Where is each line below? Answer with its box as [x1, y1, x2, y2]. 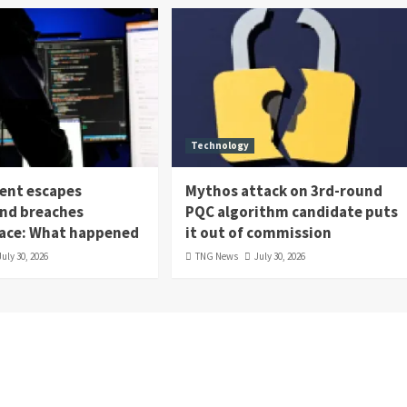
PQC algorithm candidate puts [184, 201, 398, 222]
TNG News [194, 249, 238, 263]
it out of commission [184, 222, 332, 243]
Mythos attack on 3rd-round [184, 180, 382, 201]
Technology [190, 138, 249, 152]
